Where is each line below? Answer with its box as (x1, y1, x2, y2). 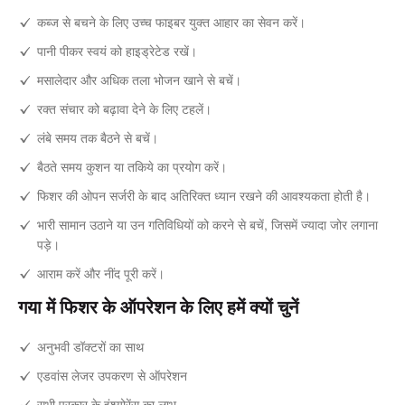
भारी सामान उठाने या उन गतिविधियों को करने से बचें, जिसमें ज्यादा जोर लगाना (37, 214, 378, 233)
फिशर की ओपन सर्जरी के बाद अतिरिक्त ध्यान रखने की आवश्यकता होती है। (37, 185, 371, 204)
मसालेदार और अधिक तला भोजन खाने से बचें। (37, 70, 241, 89)
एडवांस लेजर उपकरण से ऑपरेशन (37, 365, 187, 384)
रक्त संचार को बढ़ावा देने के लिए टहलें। (37, 99, 212, 118)
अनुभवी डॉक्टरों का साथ (37, 336, 144, 355)
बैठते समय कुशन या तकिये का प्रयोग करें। (37, 156, 227, 175)
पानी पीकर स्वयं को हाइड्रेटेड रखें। (37, 41, 197, 60)
